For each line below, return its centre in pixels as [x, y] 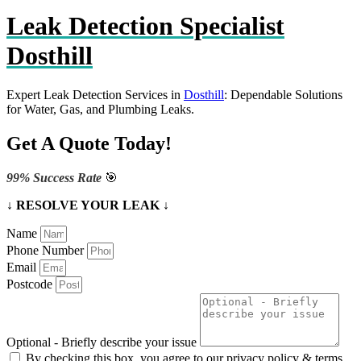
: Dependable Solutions [283, 95]
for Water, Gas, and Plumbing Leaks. [100, 110]
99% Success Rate [56, 178]
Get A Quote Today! [89, 144]
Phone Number [47, 251]
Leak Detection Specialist [145, 26]
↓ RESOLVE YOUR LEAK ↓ [88, 205]
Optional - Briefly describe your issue [103, 342]
